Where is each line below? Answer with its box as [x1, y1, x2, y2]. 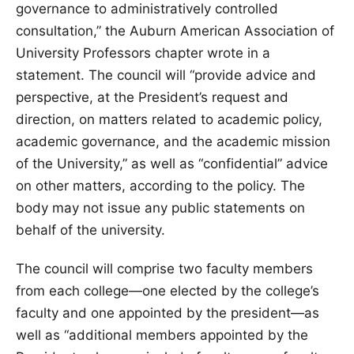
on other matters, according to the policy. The [16, 178, 305, 194]
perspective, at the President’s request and [16, 89, 288, 106]
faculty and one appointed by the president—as [16, 304, 319, 321]
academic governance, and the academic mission [16, 134, 330, 150]
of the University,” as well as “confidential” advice [16, 156, 328, 172]
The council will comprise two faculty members [16, 260, 313, 277]
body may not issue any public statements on [16, 200, 305, 217]
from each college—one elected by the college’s [16, 282, 319, 299]
